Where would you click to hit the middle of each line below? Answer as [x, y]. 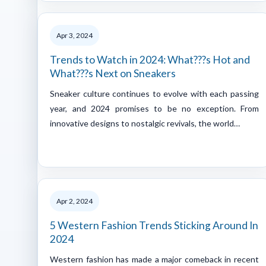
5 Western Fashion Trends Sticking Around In [154, 225]
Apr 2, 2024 [75, 201]
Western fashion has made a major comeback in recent [154, 259]
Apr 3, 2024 [75, 35]
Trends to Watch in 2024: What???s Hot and [150, 59]
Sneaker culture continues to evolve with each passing [154, 93]
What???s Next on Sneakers [113, 73]
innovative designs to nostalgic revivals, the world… [145, 123]
